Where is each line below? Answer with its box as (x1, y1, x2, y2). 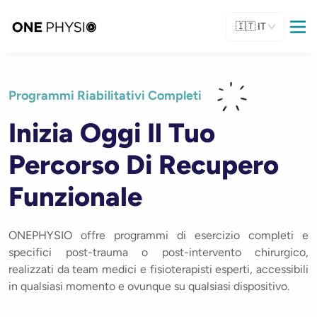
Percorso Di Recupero (8, 149, 279, 181)
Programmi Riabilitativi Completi (8, 88, 204, 103)
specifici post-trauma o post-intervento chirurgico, (8, 246, 309, 259)
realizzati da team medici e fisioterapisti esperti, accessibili (8, 263, 309, 276)
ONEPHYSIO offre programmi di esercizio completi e (8, 229, 309, 242)
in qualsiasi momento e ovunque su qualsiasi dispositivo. (8, 279, 295, 293)
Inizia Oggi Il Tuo (8, 117, 215, 149)
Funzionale (8, 180, 142, 213)
